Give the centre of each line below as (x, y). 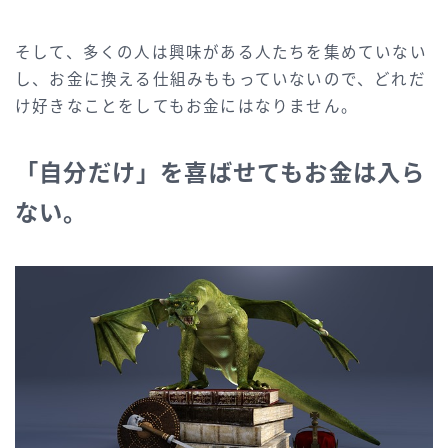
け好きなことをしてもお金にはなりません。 (186, 106)
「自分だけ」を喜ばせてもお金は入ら (220, 172)
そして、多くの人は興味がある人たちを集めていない (221, 52)
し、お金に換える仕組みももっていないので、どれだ (220, 79)
